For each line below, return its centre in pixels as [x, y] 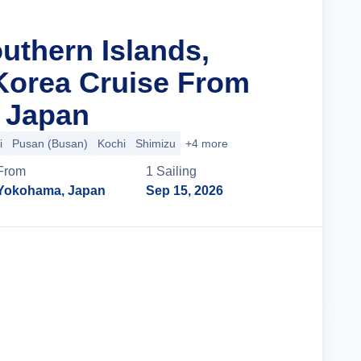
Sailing [177, 171]
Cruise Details [238, 266]
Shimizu [156, 143]
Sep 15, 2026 [185, 191]
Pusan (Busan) [50, 143]
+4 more [207, 143]
